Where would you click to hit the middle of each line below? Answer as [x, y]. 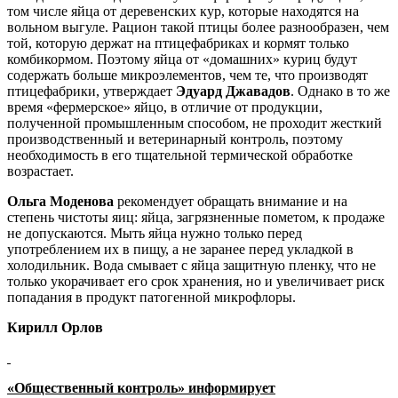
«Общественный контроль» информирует [141, 388]
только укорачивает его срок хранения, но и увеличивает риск [196, 282]
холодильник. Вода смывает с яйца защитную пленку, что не [191, 266]
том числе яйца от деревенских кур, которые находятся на [183, 12]
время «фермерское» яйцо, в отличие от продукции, [165, 107]
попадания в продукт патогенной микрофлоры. [151, 298]
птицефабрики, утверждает [92, 92]
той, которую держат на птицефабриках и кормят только [178, 44]
